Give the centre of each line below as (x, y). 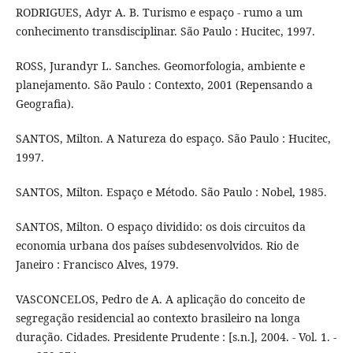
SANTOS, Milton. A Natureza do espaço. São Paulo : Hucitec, (173, 139)
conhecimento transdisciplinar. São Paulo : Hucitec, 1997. (165, 32)
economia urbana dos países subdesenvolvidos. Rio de (157, 246)
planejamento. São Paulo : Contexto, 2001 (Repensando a (164, 85)
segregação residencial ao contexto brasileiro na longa (158, 318)
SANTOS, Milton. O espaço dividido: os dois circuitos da (160, 227)
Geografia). (45, 104)
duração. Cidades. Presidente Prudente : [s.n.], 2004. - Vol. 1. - (176, 337)
